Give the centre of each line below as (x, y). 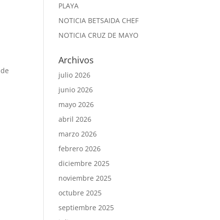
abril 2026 (75, 119)
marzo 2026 (78, 134)
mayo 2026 (76, 104)
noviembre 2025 (85, 178)
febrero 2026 (80, 149)
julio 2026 (75, 75)
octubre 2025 (80, 193)
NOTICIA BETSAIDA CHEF (99, 20)
